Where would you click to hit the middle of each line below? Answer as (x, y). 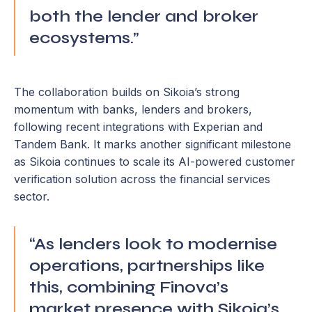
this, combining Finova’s (129, 287)
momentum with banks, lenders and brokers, (133, 109)
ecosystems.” (84, 38)
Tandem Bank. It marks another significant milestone (153, 144)
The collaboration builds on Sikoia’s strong (127, 92)
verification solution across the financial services (142, 179)
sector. (32, 196)
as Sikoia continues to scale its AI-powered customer (155, 162)
